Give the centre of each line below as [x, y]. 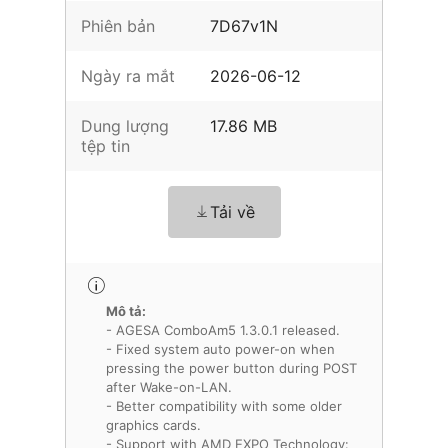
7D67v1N [244, 26]
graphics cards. [153, 425]
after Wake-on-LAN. [169, 387]
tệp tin [105, 146]
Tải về [232, 212]
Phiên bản [118, 26]
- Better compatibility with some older [224, 406]
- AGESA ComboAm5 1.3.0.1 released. [223, 330]
